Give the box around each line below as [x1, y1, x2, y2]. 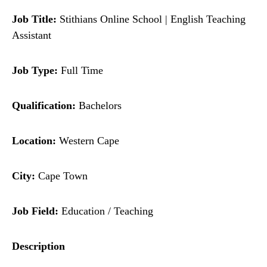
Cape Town [35, 170, 88, 182]
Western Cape [56, 135, 119, 147]
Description [12, 240, 65, 253]
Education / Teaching [58, 205, 153, 218]
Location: [12, 135, 56, 147]
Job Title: [12, 13, 57, 26]
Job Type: [12, 64, 58, 77]
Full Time [58, 64, 103, 77]
